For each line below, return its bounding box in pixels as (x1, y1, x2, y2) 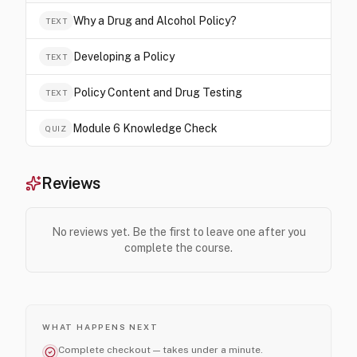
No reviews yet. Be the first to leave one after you (51, 226, 306, 238)
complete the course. (124, 241, 233, 254)
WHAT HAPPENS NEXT (42, 322, 159, 331)
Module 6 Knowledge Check (73, 122, 218, 135)
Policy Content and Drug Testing (73, 86, 242, 99)
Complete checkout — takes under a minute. (58, 344, 263, 355)
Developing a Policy (73, 50, 175, 63)
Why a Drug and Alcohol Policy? (73, 14, 237, 27)
